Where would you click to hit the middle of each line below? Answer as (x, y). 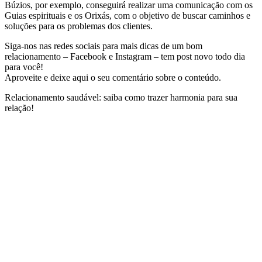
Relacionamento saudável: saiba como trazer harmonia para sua (121, 98)
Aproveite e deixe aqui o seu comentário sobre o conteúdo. (113, 78)
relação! (19, 108)
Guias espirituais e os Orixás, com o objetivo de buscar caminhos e (127, 16)
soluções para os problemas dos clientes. (79, 26)
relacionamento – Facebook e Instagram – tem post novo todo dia (125, 57)
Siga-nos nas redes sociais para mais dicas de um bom (104, 46)
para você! (24, 67)
